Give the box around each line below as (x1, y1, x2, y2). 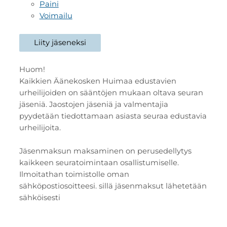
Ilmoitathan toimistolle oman (19, 169, 129, 179)
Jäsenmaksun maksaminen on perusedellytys (19, 146, 192, 156)
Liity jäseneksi (33, 37, 86, 47)
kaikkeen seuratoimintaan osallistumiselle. (19, 158, 179, 167)
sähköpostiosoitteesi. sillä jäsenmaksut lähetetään (19, 181, 207, 191)
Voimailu (39, 11, 72, 20)
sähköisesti (19, 193, 60, 202)
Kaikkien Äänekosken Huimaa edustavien (19, 76, 176, 86)
